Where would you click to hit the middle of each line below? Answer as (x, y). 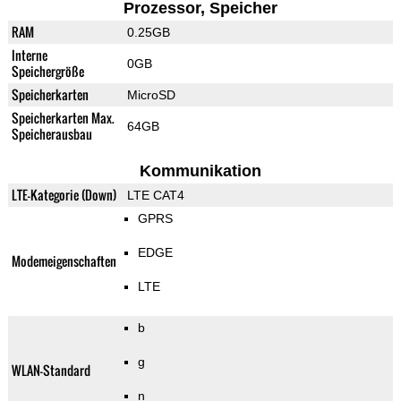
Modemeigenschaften (64, 261)
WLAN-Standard (51, 371)
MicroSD (151, 95)
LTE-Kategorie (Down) (64, 195)
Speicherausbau (51, 134)
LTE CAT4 (155, 196)
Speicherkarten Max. (63, 118)
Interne (29, 55)
